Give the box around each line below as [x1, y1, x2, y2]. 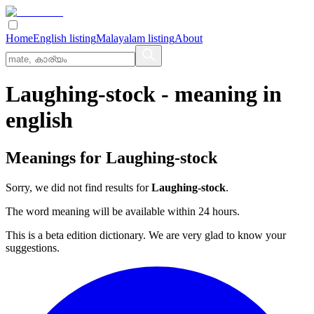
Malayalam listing [96, 32, 175, 44]
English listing [33, 32, 96, 44]
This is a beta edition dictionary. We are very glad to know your [6, 228, 286, 241]
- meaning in [156, 81, 282, 107]
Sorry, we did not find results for [6, 181, 151, 193]
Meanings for [6, 148, 106, 167]
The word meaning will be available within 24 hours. [6, 205, 240, 217]
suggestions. [6, 241, 60, 254]
